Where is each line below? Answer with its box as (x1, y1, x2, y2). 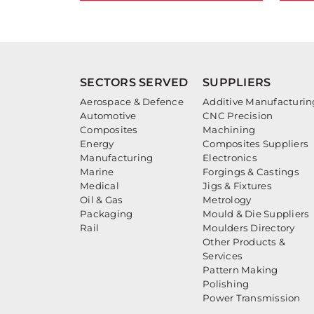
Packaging (80, 207, 133, 219)
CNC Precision (203, 109, 273, 121)
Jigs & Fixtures (203, 179, 272, 191)
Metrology (203, 193, 252, 205)
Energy (80, 137, 114, 149)
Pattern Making (203, 264, 278, 275)
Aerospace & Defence (80, 95, 184, 107)
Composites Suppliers (203, 137, 309, 149)
